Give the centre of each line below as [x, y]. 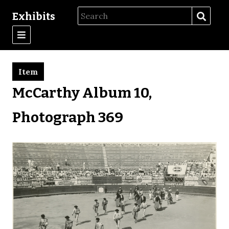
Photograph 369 [68, 117]
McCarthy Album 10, [82, 93]
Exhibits [34, 16]
